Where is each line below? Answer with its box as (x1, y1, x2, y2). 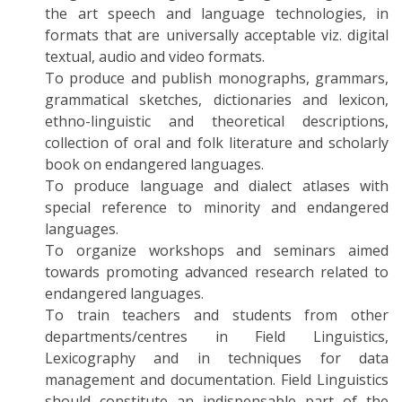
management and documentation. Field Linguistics (45, 370, 389, 389)
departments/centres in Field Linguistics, (45, 327, 389, 346)
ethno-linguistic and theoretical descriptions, (45, 111, 389, 131)
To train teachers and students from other (45, 305, 389, 325)
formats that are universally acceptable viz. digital (45, 25, 389, 45)
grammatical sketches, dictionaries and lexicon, (45, 90, 389, 109)
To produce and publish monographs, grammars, (45, 68, 389, 88)
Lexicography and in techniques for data (45, 348, 389, 368)
